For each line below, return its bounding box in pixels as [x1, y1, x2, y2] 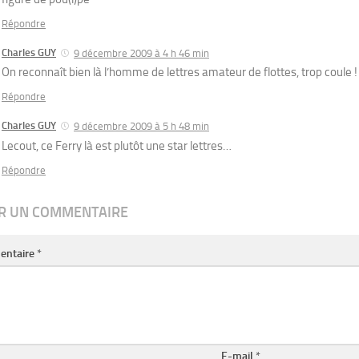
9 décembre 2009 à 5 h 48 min [74, 120, 209, 133]
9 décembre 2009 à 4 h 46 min [74, 46, 209, 59]
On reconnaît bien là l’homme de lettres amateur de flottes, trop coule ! [2, 65, 357, 80]
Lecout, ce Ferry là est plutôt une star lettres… [2, 139, 232, 154]
